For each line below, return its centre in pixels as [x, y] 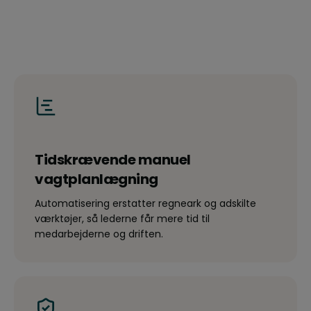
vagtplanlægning [96, 179]
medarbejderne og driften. [99, 234]
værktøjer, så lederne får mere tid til [122, 219]
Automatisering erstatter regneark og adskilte [145, 204]
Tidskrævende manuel [113, 160]
